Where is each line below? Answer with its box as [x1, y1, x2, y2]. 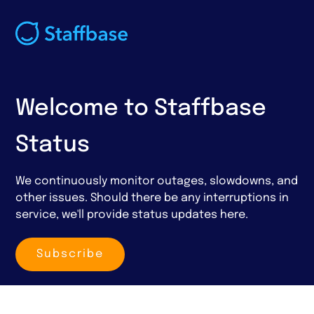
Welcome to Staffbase [15, 97, 267, 121]
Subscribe [36, 247, 104, 260]
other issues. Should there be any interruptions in [15, 191, 289, 204]
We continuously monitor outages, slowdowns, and [15, 175, 299, 187]
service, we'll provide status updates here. [15, 208, 249, 221]
